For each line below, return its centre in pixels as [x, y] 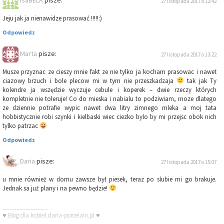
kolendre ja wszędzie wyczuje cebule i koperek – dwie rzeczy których [109, 90]
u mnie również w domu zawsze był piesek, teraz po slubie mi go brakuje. [109, 179]
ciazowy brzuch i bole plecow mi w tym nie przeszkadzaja [90, 81]
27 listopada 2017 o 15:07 [189, 162]
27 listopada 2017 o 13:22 [189, 55]
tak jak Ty [200, 81]
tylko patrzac [21, 126]
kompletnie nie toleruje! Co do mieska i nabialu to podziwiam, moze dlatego [109, 99]
